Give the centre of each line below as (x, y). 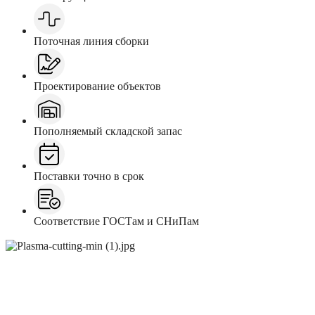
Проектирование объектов (97, 86)
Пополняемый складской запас (108, 131)
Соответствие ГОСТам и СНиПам (116, 221)
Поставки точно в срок (89, 176)
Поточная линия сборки (91, 41)
